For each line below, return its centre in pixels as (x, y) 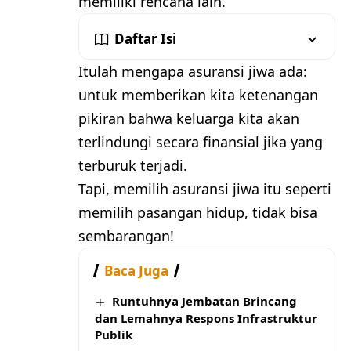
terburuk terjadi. (133, 166)
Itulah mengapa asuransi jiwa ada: (193, 72)
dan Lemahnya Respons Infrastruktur (206, 318)
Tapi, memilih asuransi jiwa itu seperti (205, 189)
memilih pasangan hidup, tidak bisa (198, 213)
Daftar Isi (145, 39)
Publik (114, 335)
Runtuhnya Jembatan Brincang (205, 301)
